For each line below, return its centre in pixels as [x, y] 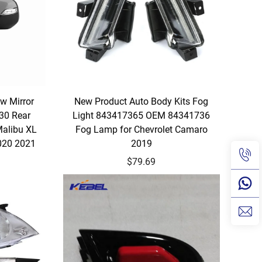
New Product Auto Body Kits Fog [142, 101]
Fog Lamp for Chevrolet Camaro [141, 129]
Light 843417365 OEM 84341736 [142, 115]
